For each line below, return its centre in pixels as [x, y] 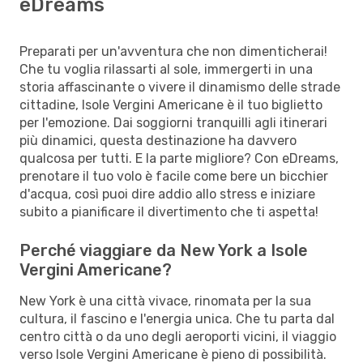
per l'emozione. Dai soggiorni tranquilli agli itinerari [173, 122]
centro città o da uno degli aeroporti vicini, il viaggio [178, 336]
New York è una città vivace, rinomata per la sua [165, 301]
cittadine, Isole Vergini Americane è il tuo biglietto [171, 105]
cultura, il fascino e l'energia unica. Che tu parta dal [177, 318]
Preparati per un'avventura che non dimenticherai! [173, 51]
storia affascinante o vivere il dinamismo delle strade [180, 87]
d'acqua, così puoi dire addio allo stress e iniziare [167, 194]
